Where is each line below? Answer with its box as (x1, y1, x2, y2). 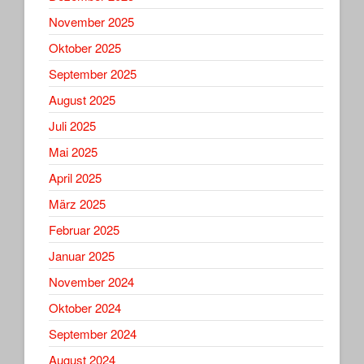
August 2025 (49, 90, 115, 108)
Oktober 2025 (49, 38, 121, 56)
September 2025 (49, 64, 136, 82)
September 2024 (49, 324, 136, 342)
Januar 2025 (49, 246, 115, 264)
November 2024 (49, 272, 134, 290)
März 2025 (49, 194, 106, 212)
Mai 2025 (49, 142, 97, 160)
